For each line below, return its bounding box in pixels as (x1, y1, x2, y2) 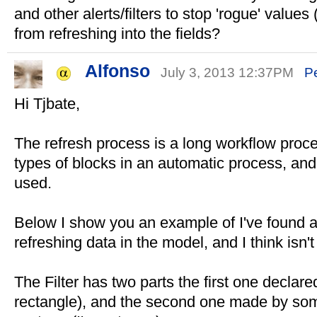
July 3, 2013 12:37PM (161, 65, 297, 80)
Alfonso (85, 61, 150, 81)
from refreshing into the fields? (14, 25, 220, 42)
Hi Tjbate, (14, 95, 80, 113)
